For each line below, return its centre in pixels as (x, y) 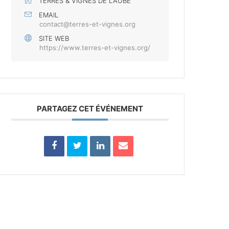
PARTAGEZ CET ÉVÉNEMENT (90, 109)
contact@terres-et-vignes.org (87, 24)
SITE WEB (54, 38)
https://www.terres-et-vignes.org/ (95, 48)
